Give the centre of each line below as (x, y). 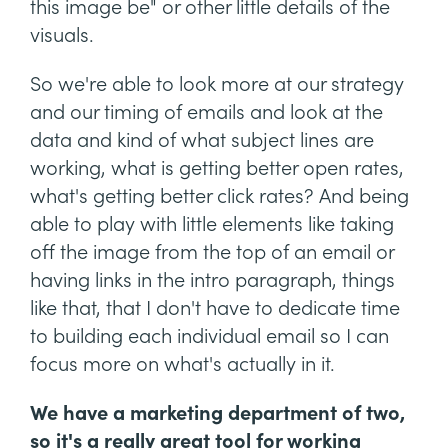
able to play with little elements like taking (212, 225)
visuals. (62, 36)
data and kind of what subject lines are (202, 141)
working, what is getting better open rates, (217, 169)
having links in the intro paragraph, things (212, 281)
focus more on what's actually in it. (182, 365)
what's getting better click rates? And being (219, 197)
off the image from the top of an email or (212, 253)
